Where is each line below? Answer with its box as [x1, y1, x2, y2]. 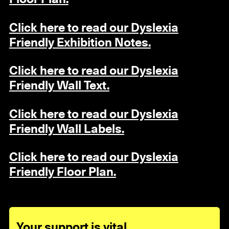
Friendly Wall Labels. [9, 123, 124, 135]
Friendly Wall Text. [9, 80, 109, 93]
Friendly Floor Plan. [9, 166, 116, 179]
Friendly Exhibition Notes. [9, 36, 151, 49]
